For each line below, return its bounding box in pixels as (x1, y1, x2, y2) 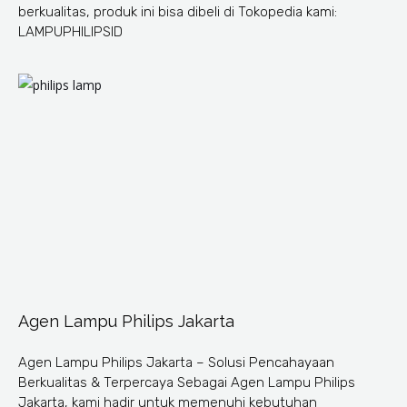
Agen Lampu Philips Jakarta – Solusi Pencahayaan (18, 353, 334, 371)
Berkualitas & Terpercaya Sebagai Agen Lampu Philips (18, 373, 355, 391)
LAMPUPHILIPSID (18, 23, 130, 40)
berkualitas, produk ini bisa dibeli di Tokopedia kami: (18, 3, 337, 20)
